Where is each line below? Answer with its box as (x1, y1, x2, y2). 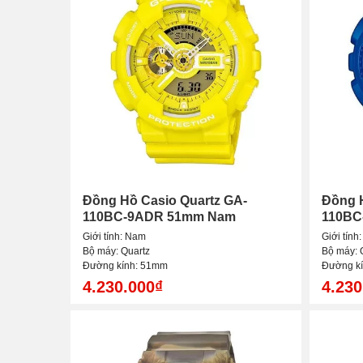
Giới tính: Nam (83, 231, 146, 243)
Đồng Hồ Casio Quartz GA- (83, 194, 247, 208)
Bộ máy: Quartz (83, 246, 150, 258)
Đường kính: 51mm (83, 260, 168, 272)
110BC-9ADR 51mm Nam (83, 210, 236, 224)
